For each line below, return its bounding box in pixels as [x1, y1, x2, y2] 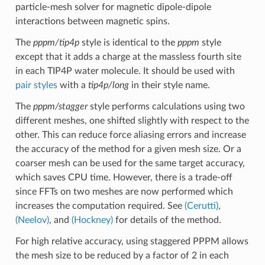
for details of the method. [112, 215, 221, 225]
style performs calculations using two [87, 101, 245, 111]
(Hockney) [71, 215, 113, 225]
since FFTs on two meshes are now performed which [15, 186, 233, 196]
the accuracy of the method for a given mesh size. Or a [15, 144, 241, 154]
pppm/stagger [33, 101, 88, 111]
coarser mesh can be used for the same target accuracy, [15, 158, 245, 168]
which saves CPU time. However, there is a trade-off [15, 172, 232, 182]
